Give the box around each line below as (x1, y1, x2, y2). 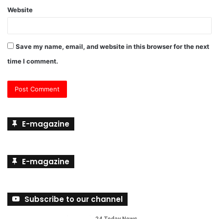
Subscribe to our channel (24, 195, 123, 206)
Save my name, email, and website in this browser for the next (16, 44, 209, 52)
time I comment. (7, 58, 58, 66)
